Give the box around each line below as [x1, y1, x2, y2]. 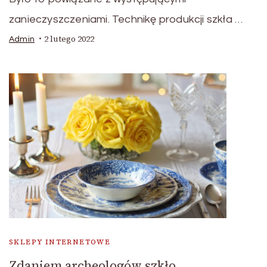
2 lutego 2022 [44, 33, 94, 45]
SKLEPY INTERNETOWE [9, 237, 111, 247]
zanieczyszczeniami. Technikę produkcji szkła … [9, 13, 243, 25]
